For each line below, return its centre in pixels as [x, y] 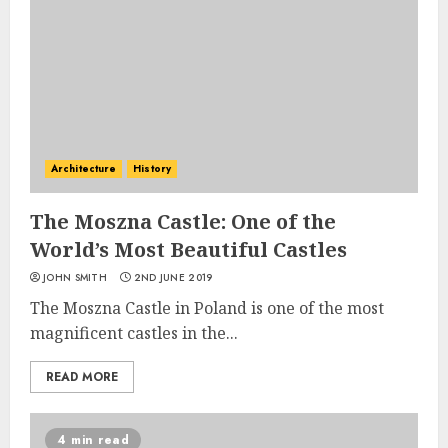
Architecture [84, 168]
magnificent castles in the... [134, 333]
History [152, 168]
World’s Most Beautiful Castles [188, 249]
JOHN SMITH [75, 277]
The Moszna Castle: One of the [183, 221]
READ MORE [82, 377]
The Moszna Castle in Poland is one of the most [207, 308]
